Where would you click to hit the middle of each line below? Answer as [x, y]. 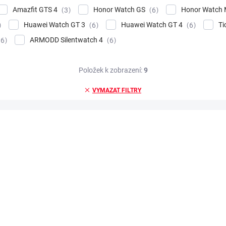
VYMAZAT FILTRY [117, 90]
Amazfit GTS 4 [36, 10]
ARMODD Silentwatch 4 [67, 40]
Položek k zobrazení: [111, 70]
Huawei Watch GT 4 [153, 25]
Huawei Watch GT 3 [55, 25]
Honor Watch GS [120, 10]
